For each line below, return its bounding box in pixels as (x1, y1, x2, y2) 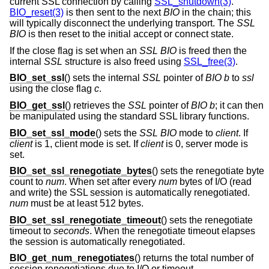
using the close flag (10, 83, 94, 94)
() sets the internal (64, 73, 142, 83)
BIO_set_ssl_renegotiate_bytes (10, 166, 152, 177)
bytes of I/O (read (177, 177, 252, 187)
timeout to (10, 225, 53, 236)
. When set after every (64, 177, 159, 187)
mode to (177, 127, 216, 138)
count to (10, 177, 46, 187)
